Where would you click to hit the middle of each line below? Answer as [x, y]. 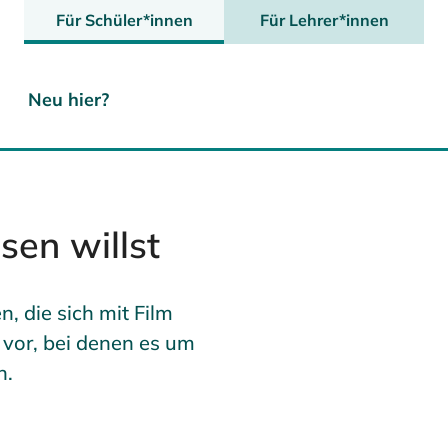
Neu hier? [68, 99]
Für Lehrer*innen [324, 20]
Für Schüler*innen [124, 20]
